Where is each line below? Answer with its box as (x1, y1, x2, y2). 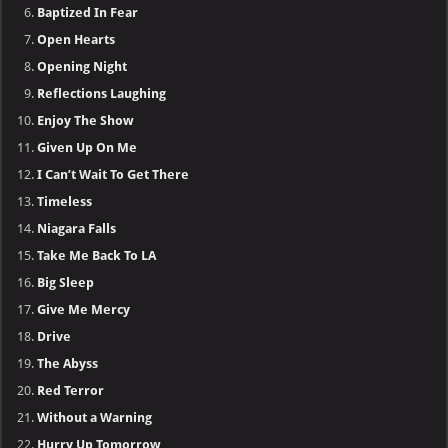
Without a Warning (37, 409, 153, 425)
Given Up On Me (37, 139, 138, 155)
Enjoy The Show (37, 112, 134, 128)
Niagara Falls (37, 220, 117, 236)
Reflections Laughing (37, 85, 167, 101)
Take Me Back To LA (37, 247, 157, 263)
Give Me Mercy (37, 301, 131, 317)
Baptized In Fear (37, 4, 139, 20)
